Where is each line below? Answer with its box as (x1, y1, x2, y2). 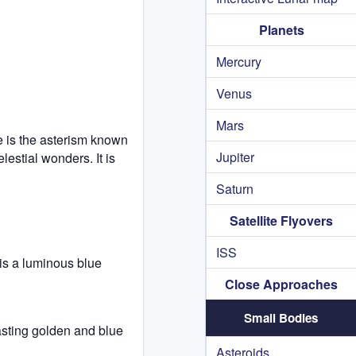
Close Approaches (225, 275, 338, 293)
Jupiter (216, 148, 254, 166)
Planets (258, 21, 304, 39)
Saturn (216, 180, 253, 198)
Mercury (216, 52, 261, 71)
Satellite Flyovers (230, 211, 333, 230)
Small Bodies (244, 309, 318, 327)
